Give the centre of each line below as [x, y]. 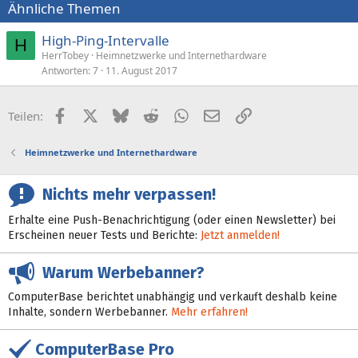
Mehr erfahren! [209, 312]
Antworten [65, 71]
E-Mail [237, 114]
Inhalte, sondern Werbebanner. [89, 312]
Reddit [175, 114]
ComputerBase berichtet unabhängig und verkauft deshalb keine [173, 296]
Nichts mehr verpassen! [125, 195]
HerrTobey [65, 56]
